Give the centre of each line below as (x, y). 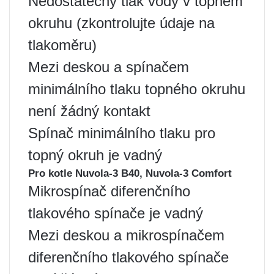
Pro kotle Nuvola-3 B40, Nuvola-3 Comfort (130, 173)
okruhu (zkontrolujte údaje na (121, 23)
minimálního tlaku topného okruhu (137, 89)
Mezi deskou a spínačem (109, 67)
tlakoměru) (62, 45)
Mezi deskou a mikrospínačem (126, 235)
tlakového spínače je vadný (116, 213)
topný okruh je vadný (95, 155)
